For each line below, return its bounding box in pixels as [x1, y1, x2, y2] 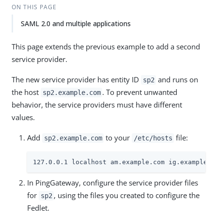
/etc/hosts [133, 134, 172, 142]
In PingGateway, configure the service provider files [27, 178, 198, 187]
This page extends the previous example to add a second [12, 42, 200, 51]
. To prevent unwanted [102, 87, 178, 97]
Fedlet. [27, 203, 49, 213]
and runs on [156, 75, 199, 84]
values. [12, 112, 35, 122]
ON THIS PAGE [11, 3, 57, 11]
